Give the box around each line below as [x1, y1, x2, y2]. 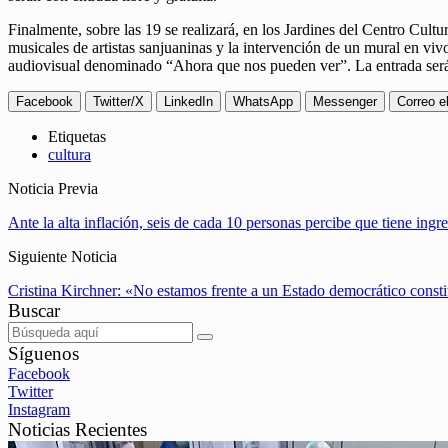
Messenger [313, 94, 377, 110]
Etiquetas [48, 128, 106, 146]
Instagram [8, 401, 70, 419]
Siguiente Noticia [8, 248, 117, 266]
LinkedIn [164, 94, 213, 110]
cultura [48, 146, 91, 164]
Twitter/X [93, 94, 144, 110]
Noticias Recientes [8, 419, 147, 441]
